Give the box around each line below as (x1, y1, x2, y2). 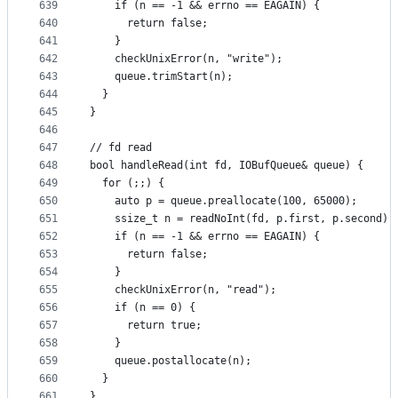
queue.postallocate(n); (90, 354, 251, 368)
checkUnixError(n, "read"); (90, 283, 276, 297)
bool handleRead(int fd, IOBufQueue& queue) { (90, 159, 363, 172)
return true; (90, 319, 202, 332)
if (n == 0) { (90, 301, 195, 314)
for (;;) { (90, 177, 164, 190)
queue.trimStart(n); (90, 70, 233, 84)
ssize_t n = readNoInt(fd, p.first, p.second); (90, 212, 394, 226)
